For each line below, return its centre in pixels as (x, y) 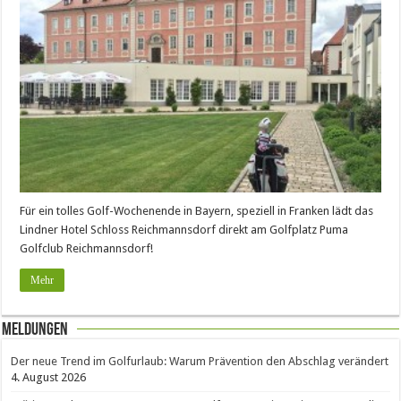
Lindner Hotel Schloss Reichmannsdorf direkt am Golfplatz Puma (184, 229)
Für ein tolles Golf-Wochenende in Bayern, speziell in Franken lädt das (197, 210)
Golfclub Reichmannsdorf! (87, 248)
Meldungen (35, 330)
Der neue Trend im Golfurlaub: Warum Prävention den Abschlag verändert (200, 361)
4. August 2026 (49, 377)
